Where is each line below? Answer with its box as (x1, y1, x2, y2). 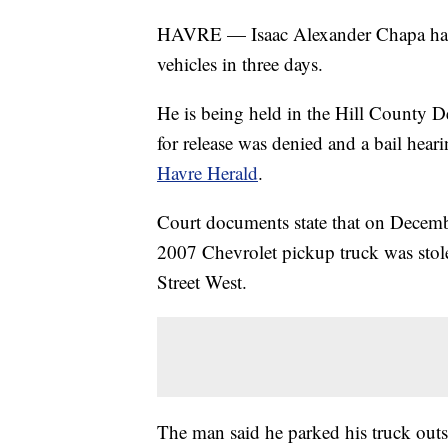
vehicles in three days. (157, 51, 323, 77)
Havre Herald (157, 160, 258, 186)
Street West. (157, 269, 247, 295)
